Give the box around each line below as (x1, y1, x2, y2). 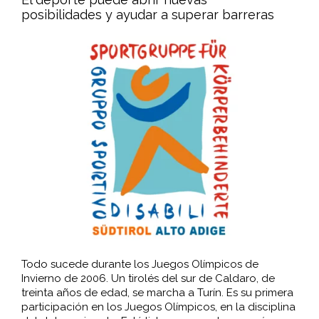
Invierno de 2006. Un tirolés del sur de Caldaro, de (21, 272, 275, 286)
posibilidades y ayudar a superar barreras (21, 6, 274, 22)
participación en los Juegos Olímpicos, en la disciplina (21, 300, 296, 314)
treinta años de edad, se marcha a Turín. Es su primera (21, 286, 293, 300)
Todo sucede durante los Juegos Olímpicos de (21, 258, 258, 271)
